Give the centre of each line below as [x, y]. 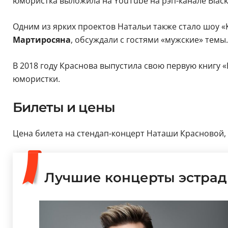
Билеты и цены [64, 107]
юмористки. [36, 79]
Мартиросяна [41, 39]
